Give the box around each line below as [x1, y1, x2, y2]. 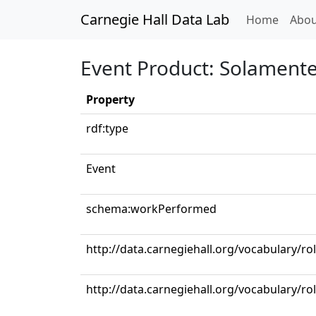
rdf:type [86, 121, 128, 136]
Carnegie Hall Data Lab [80, 10, 229, 29]
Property [86, 92, 135, 107]
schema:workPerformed [86, 201, 217, 217]
